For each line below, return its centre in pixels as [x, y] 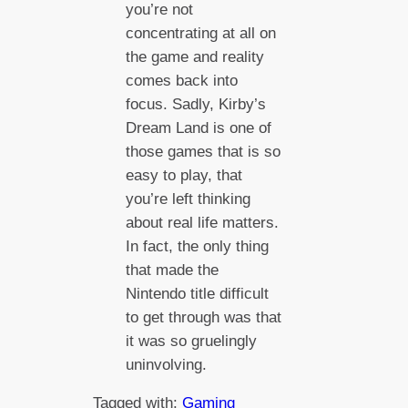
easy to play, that [184, 175]
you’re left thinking [188, 199]
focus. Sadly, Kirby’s [195, 104]
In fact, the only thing [197, 246]
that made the [172, 270]
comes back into [181, 80]
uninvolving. [166, 364]
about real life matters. [202, 222]
